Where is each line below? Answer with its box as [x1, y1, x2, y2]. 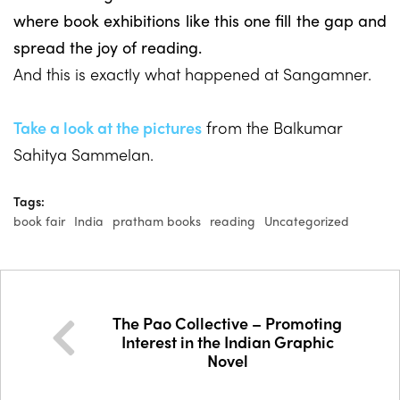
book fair [13, 212, 65, 229]
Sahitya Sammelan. [13, 143, 154, 165]
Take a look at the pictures [13, 116, 202, 138]
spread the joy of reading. [13, 36, 202, 58]
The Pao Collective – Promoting [112, 312, 342, 334]
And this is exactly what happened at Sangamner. [13, 62, 371, 85]
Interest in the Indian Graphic [121, 330, 334, 353]
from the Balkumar [202, 116, 343, 138]
